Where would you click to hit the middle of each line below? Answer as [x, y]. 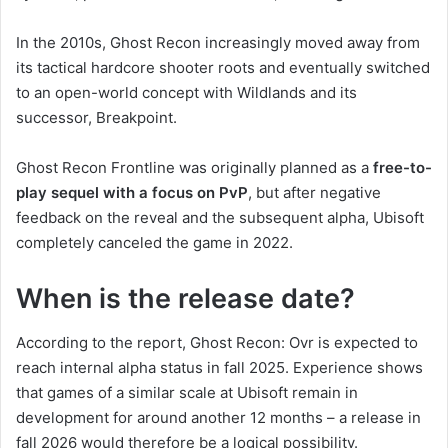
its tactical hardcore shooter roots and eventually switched [223, 67]
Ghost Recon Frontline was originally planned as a [194, 167]
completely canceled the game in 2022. [154, 242]
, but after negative [314, 192]
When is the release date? [185, 298]
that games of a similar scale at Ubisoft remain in [187, 393]
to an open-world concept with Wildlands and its [186, 92]
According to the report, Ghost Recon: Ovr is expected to [217, 343]
